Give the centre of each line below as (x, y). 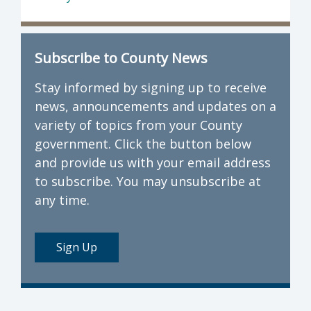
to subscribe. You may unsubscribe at (148, 182)
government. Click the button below (143, 144)
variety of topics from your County (138, 125)
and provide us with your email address (153, 163)
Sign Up (77, 247)
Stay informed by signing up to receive (151, 88)
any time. (64, 200)
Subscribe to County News (121, 58)
